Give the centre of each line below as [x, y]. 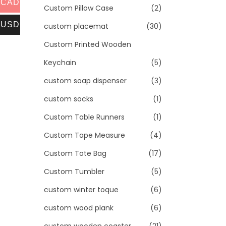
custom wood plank [79, 208]
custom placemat [76, 26]
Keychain [60, 63]
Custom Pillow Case [79, 8]
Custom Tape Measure [84, 135]
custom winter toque [81, 190]
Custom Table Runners [84, 117]
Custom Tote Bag [75, 153]
